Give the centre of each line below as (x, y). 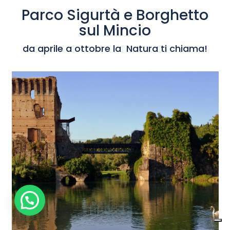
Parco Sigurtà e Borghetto (115, 15)
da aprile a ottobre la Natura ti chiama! (115, 48)
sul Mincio (115, 30)
